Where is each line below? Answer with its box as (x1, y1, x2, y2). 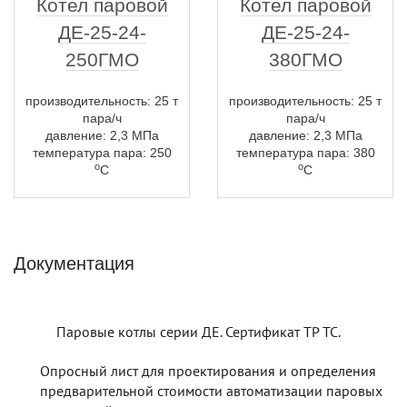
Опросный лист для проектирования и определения (39, 362, 376, 380)
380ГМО (268, 49, 342, 70)
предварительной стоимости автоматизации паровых (39, 382, 382, 400)
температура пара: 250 (32, 145, 172, 160)
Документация (14, 253, 134, 273)
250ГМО (65, 49, 139, 70)
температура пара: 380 (235, 145, 375, 160)
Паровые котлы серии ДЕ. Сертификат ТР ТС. (56, 322, 341, 341)
